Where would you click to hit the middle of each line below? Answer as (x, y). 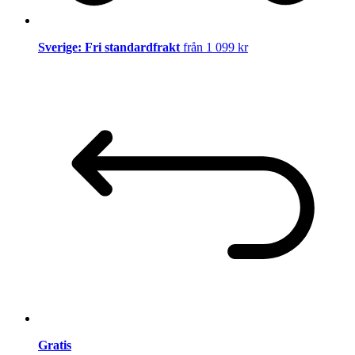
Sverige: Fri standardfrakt (111, 48)
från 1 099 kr (216, 48)
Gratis (55, 345)
